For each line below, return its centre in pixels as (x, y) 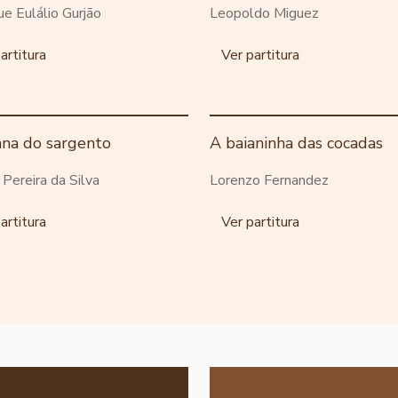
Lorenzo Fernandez (269, 180)
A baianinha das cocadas (296, 143)
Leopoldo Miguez (264, 13)
